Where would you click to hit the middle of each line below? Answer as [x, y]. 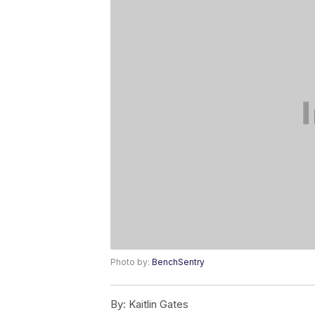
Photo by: [131, 262]
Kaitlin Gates [157, 304]
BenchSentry [178, 262]
